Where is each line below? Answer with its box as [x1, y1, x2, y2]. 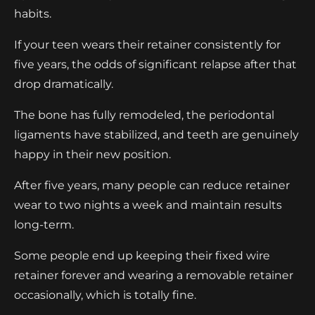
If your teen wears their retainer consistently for [14, 37, 281, 51]
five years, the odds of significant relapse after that [14, 57, 297, 71]
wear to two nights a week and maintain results [14, 198, 282, 212]
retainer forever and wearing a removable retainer [14, 268, 293, 282]
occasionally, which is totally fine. [14, 288, 196, 302]
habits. [14, 6, 51, 20]
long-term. [14, 217, 74, 231]
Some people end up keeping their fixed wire [14, 248, 270, 262]
